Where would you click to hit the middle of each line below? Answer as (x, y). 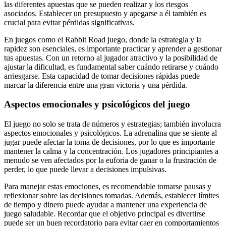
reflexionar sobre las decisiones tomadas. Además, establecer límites (111, 195)
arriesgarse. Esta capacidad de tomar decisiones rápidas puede (102, 76)
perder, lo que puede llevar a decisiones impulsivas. (85, 169)
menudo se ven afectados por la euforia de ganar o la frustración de (110, 160)
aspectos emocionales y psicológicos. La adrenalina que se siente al (110, 133)
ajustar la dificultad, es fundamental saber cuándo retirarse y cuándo (111, 67)
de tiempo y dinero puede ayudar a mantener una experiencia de (105, 205)
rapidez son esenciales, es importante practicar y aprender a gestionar (113, 48)
